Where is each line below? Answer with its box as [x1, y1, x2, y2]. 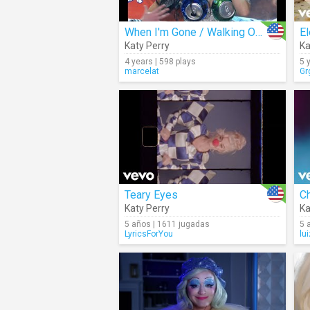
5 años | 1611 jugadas [125, 219, 210, 229]
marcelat [125, 66, 159, 76]
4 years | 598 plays [125, 57, 196, 66]
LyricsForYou [125, 229, 173, 239]
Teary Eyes [125, 188, 178, 201]
